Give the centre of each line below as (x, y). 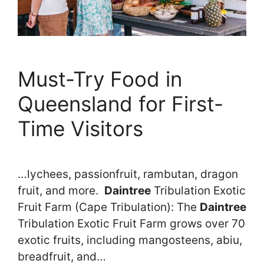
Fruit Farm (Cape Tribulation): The (109, 207)
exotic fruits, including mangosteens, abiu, (130, 240)
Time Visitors (80, 128)
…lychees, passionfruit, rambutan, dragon (128, 174)
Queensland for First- (121, 103)
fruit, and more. (61, 191)
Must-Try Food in (100, 79)
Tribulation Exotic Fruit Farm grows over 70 (131, 224)
